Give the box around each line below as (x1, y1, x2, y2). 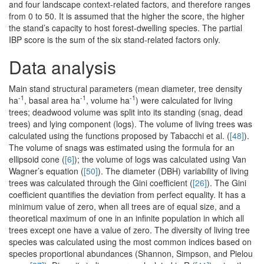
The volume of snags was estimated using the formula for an (9, 141, 235, 153)
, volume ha (86, 94, 130, 106)
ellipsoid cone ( (9, 153, 65, 165)
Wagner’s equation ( (9, 164, 84, 177)
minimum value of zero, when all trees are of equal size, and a (9, 200, 240, 212)
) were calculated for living (136, 94, 233, 106)
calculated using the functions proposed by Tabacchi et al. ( (9, 129, 230, 141)
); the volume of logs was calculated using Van (74, 153, 246, 165)
